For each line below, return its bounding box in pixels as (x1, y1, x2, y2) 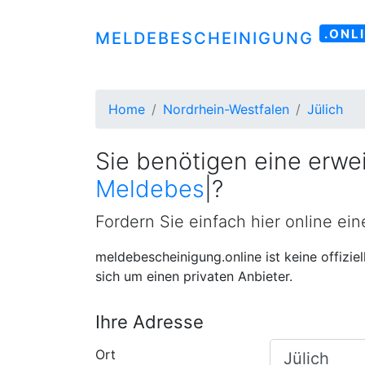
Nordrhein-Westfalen (163, 101, 289, 117)
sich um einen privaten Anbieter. (95, 267, 292, 284)
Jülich (307, 101, 343, 117)
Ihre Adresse (95, 310, 204, 332)
